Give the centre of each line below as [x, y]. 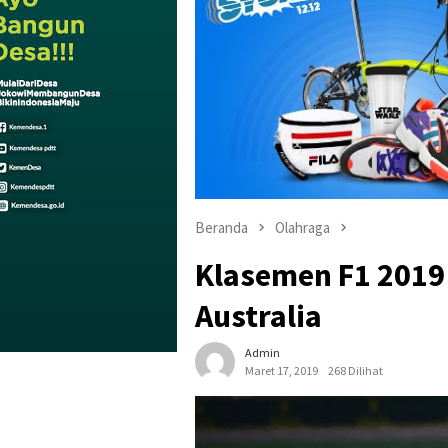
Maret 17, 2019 [281, 370]
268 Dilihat [355, 370]
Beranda [221, 228]
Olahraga [302, 228]
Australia [258, 315]
